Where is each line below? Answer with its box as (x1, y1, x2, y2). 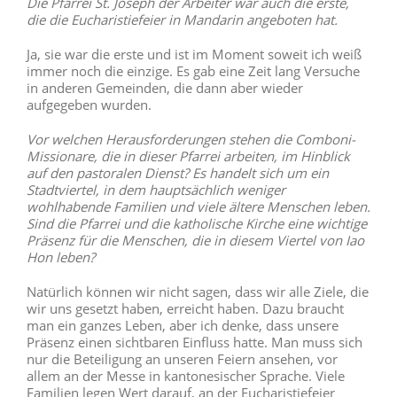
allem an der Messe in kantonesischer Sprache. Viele (26, 367, 345, 385)
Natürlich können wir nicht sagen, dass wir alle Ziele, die (26, 283, 369, 301)
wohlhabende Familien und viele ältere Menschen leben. (26, 198, 370, 216)
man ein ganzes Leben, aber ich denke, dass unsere (26, 316, 339, 335)
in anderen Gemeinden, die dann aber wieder (26, 79, 303, 97)
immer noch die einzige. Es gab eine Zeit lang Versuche (26, 62, 360, 81)
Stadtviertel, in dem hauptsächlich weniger (26, 181, 285, 199)
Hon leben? (26, 248, 95, 267)
